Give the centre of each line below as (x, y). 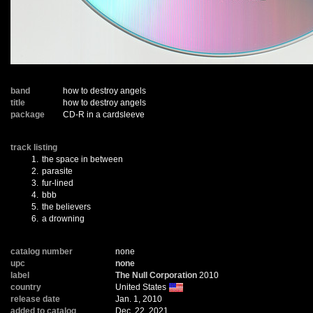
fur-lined (58, 183)
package (28, 115)
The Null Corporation (156, 275)
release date (35, 299)
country (26, 287)
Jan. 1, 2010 (139, 299)
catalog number (42, 252)
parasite (57, 171)
